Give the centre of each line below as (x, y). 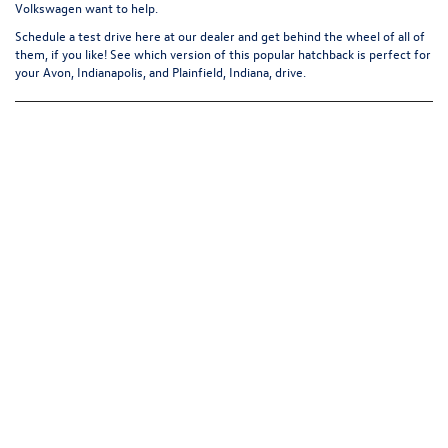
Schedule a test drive (73, 35)
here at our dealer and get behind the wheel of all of (278, 35)
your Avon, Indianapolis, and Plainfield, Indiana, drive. (160, 71)
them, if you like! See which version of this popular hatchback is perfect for (223, 53)
